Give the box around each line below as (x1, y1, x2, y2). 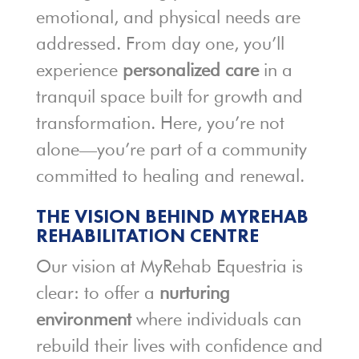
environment (35, 309, 131, 329)
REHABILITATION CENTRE (35, 223, 259, 248)
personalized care (122, 59, 259, 80)
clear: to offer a (35, 282, 159, 303)
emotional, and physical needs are (35, 6, 301, 27)
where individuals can (131, 309, 301, 329)
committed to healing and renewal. (35, 165, 305, 186)
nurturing (159, 282, 230, 303)
